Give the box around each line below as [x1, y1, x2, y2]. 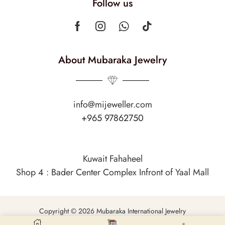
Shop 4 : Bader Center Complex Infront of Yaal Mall [16, 165, 209, 179]
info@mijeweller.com [73, 98, 152, 111]
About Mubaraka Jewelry [58, 53, 167, 68]
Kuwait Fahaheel [82, 152, 143, 165]
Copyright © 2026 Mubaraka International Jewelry [39, 206, 186, 216]
